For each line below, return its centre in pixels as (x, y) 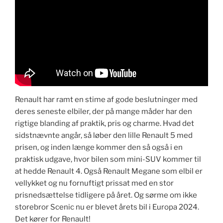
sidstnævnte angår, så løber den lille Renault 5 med (104, 135)
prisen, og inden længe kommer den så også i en (99, 147)
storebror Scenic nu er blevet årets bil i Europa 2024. (107, 207)
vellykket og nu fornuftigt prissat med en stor (94, 183)
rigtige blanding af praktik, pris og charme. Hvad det (105, 123)
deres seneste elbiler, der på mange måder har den (104, 111)
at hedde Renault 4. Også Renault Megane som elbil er (109, 171)
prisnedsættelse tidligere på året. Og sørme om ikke (106, 195)
